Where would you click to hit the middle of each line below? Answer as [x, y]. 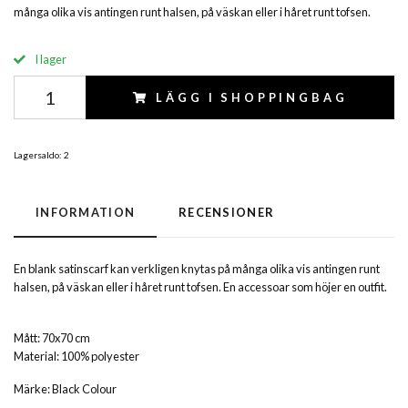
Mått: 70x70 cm [52, 338]
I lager [50, 60]
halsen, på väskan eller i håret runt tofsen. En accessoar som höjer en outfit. [200, 287]
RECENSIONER [227, 213]
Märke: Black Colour [65, 389]
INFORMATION [86, 213]
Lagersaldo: [38, 155]
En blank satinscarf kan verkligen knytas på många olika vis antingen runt [197, 269]
